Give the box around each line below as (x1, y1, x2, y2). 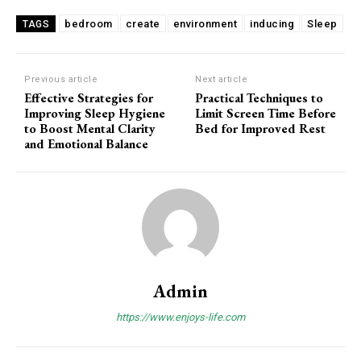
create (125, 18, 160, 31)
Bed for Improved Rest (195, 120, 326, 138)
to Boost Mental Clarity (24, 120, 156, 138)
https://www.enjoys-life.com (116, 311, 245, 324)
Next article (195, 74, 248, 85)
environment (172, 18, 237, 31)
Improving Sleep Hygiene (24, 105, 165, 122)
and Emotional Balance (24, 135, 148, 153)
